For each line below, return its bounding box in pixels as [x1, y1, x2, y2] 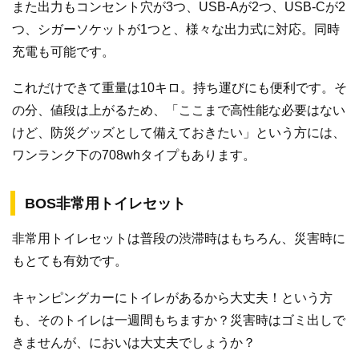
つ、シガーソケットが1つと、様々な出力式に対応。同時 [12, 22, 340, 36]
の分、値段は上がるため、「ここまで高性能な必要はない [12, 103, 345, 118]
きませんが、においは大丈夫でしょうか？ [12, 335, 256, 349]
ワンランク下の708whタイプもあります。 [12, 148, 256, 163]
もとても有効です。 [12, 254, 127, 268]
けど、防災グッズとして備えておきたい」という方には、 [12, 126, 345, 140]
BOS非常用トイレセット [25, 196, 186, 212]
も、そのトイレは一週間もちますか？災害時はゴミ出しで [12, 313, 345, 327]
